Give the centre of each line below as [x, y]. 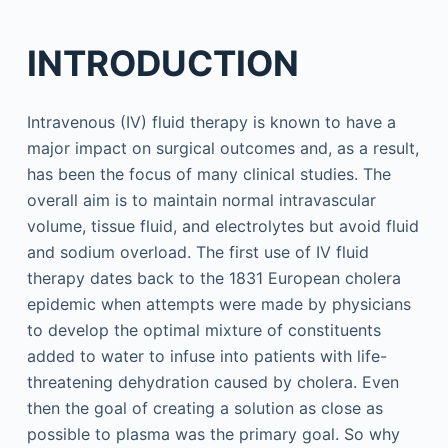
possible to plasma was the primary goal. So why [213, 434]
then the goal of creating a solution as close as [204, 408]
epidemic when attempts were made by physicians [218, 304]
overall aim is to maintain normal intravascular [201, 200]
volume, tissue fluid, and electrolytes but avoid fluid [222, 226]
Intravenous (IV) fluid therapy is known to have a [211, 122]
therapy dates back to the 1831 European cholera [213, 278]
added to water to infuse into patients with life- [206, 356]
